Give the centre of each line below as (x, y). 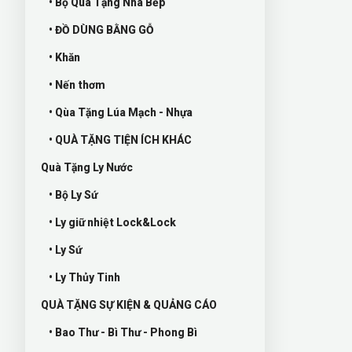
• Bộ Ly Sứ (73, 194)
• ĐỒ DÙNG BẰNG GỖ (101, 29)
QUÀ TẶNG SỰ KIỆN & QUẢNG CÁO (129, 304)
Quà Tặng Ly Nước (87, 167)
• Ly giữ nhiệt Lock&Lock (112, 222)
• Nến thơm (77, 84)
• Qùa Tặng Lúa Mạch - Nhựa (121, 112)
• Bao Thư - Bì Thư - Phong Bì (123, 332)
